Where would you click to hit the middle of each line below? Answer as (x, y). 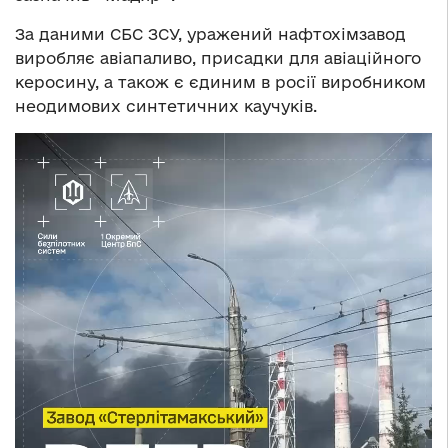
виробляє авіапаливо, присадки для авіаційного (218, 57)
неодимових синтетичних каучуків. (166, 105)
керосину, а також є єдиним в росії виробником (220, 81)
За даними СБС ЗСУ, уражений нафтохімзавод (210, 33)
